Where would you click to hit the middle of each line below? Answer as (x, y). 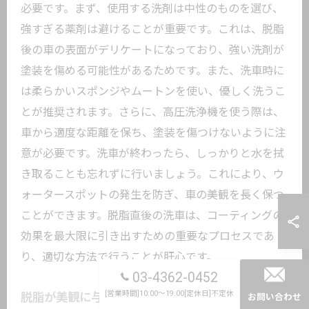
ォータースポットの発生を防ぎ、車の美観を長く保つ (152, 195)
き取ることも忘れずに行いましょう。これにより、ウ (152, 174)
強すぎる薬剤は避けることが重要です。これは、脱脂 (152, 29)
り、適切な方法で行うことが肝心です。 (119, 257)
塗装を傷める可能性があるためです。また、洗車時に (152, 71)
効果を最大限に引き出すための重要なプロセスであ (148, 236)
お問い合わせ (275, 297)
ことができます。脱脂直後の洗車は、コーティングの (152, 216)
